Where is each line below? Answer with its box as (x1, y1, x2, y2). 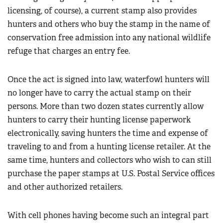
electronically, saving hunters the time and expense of (7, 128, 208, 139)
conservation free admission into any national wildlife (7, 32, 211, 43)
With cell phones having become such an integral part (7, 210, 209, 221)
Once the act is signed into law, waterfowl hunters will (7, 74, 210, 85)
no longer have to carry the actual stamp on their (7, 88, 191, 99)
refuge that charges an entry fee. (7, 46, 130, 57)
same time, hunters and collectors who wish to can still (7, 155, 212, 166)
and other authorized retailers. (7, 182, 122, 193)
